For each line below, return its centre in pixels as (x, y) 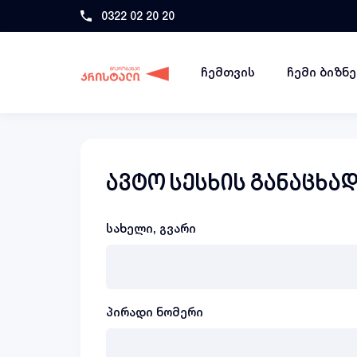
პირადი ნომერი (155, 312)
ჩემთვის (228, 72)
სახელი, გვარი (151, 228)
